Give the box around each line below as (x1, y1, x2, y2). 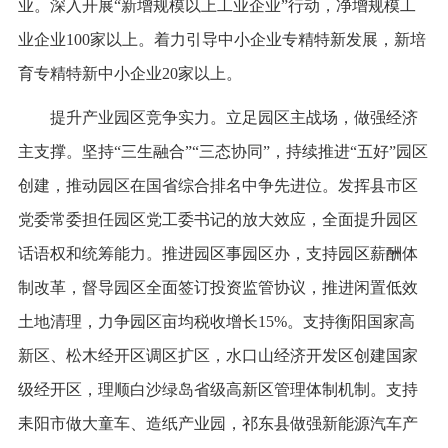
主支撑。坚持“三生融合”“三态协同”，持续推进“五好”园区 (17, 142, 428, 160)
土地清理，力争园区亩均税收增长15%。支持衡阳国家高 (17, 312, 415, 330)
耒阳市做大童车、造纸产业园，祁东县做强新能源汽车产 (17, 414, 418, 432)
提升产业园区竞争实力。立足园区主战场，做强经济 (49, 108, 418, 126)
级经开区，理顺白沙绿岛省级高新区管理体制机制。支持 (17, 380, 418, 398)
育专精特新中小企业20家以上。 (17, 64, 242, 82)
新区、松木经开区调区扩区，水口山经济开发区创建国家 (17, 346, 418, 364)
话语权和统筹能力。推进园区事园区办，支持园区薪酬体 (17, 244, 418, 262)
